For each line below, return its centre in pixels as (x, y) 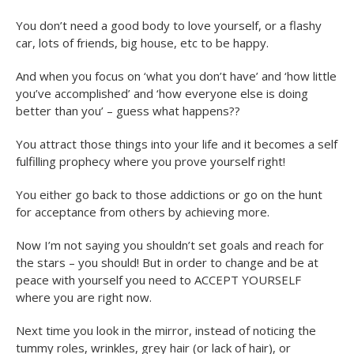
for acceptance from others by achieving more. (143, 211)
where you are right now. (84, 297)
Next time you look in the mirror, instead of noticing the (166, 330)
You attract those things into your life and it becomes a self (177, 143)
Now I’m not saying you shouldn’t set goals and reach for (170, 245)
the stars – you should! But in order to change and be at (167, 262)
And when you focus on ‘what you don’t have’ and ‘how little (176, 75)
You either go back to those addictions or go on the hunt (169, 194)
